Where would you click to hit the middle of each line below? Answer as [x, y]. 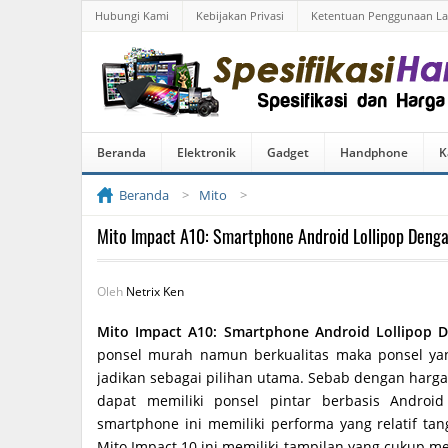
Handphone [374, 152]
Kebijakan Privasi [240, 15]
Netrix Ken [155, 291]
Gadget [288, 152]
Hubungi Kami [132, 15]
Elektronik [206, 152]
